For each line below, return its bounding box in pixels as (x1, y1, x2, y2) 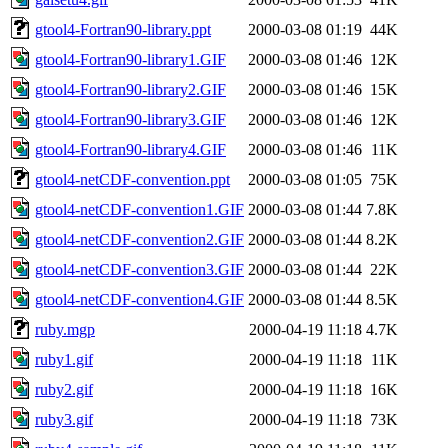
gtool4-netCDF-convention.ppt (35, 170, 230, 188)
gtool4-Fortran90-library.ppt (35, 20, 211, 38)
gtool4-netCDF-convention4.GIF (35, 290, 244, 308)
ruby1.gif (35, 350, 93, 368)
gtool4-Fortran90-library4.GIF (35, 140, 226, 158)
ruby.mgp (35, 320, 95, 338)
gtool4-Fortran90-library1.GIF (35, 50, 226, 68)
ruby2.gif (35, 380, 93, 398)
